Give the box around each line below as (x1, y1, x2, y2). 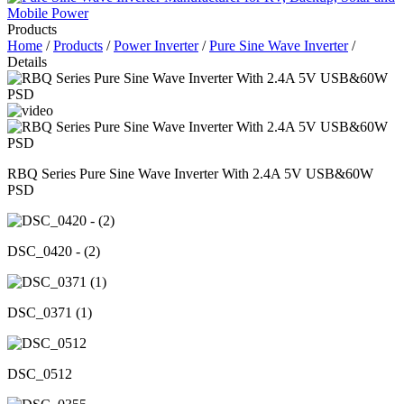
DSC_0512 (7, 366, 72, 381)
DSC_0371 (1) (7, 305, 92, 320)
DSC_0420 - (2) (7, 243, 100, 259)
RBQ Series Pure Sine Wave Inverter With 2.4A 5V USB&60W (7, 166, 373, 181)
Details (7, 54, 47, 69)
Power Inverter (114, 38, 198, 53)
